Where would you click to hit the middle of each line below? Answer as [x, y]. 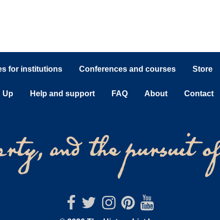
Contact [199, 94]
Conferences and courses [127, 69]
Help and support [62, 94]
